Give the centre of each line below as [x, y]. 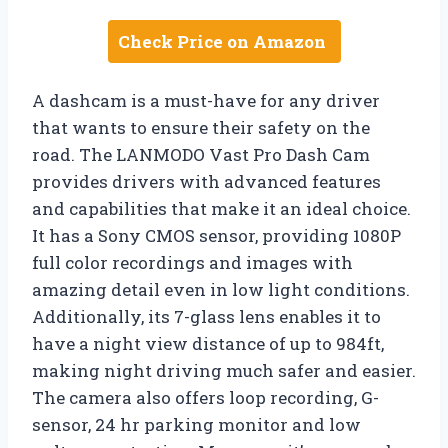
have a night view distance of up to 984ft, [208, 343]
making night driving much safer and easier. [224, 370]
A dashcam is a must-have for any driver [206, 100]
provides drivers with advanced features [206, 181]
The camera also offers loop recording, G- [205, 397]
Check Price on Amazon [221, 41]
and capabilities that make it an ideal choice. [221, 208]
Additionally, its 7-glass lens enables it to [206, 316]
